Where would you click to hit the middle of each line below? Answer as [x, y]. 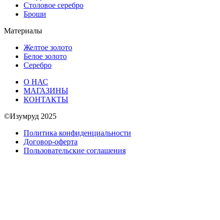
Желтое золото [48, 48]
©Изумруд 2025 [30, 116]
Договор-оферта [51, 142]
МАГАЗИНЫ [46, 91]
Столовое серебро [54, 5]
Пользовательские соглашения [75, 151]
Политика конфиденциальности [77, 133]
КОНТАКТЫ [46, 100]
